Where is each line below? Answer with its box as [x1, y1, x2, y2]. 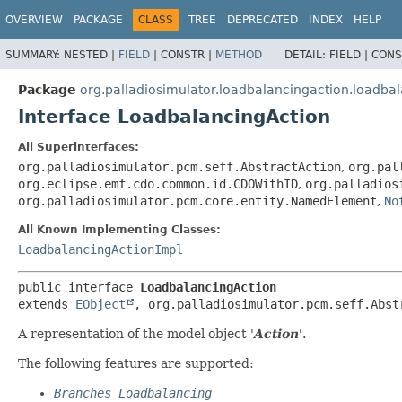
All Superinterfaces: [18, 140, 139, 153]
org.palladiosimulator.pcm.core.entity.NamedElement [18, 193, 377, 208]
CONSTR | [161, 48, 215, 61]
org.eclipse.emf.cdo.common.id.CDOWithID [18, 176, 298, 191]
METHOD [215, 48, 262, 61]
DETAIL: [284, 48, 329, 61]
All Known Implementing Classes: [18, 223, 221, 236]
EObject [75, 296, 126, 311]
